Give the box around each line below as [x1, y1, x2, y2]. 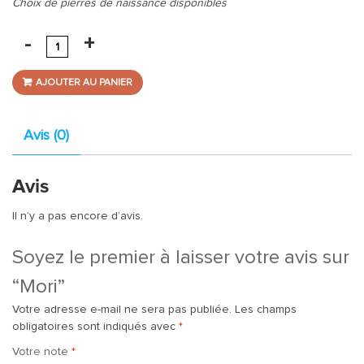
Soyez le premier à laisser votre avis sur [12, 248, 349, 268]
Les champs [235, 304, 297, 316]
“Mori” [12, 277, 65, 297]
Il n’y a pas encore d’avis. [12, 210, 143, 223]
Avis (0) [24, 128, 69, 144]
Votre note [12, 346, 71, 358]
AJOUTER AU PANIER [36, 78, 132, 89]
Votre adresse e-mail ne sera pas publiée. [12, 304, 232, 316]
